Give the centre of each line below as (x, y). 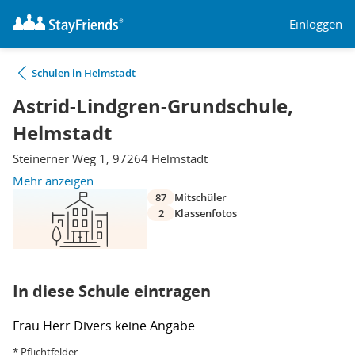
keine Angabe (155, 326)
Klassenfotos (206, 213)
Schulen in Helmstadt (84, 73)
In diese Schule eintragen (112, 291)
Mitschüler (200, 197)
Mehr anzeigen (53, 181)
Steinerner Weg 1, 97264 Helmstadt (110, 158)
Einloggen (316, 23)
